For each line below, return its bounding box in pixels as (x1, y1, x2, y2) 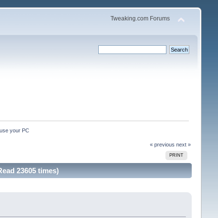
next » (176, 141, 191, 147)
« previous (150, 141, 175, 147)
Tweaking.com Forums (110, 15, 170, 22)
